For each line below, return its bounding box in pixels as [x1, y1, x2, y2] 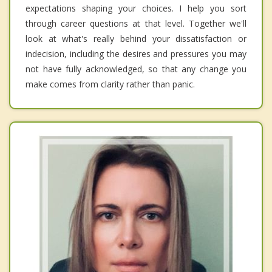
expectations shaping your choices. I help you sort [25, 2, 246, 15]
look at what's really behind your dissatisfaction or [25, 33, 246, 45]
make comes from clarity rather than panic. [25, 78, 195, 90]
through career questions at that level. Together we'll [25, 18, 246, 30]
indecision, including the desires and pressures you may [25, 48, 246, 60]
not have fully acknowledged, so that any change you [25, 63, 246, 75]
